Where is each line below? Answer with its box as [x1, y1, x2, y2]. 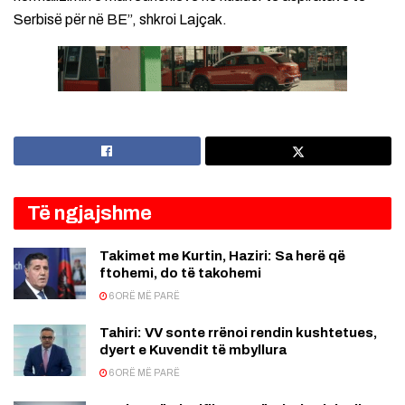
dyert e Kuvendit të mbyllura [99, 343, 287, 358]
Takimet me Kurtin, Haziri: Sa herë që [99, 249, 345, 264]
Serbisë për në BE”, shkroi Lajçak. [14, 12, 227, 28]
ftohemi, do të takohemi [99, 266, 261, 281]
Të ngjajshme [27, 202, 152, 225]
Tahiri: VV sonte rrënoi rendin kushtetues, [99, 325, 377, 341]
